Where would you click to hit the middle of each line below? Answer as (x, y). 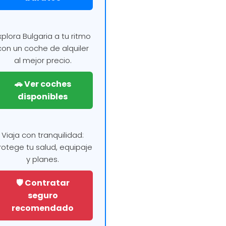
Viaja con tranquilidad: (43, 135)
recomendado (43, 208)
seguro (43, 195)
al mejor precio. (43, 60)
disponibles (43, 96)
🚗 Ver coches (43, 84)
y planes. (43, 159)
